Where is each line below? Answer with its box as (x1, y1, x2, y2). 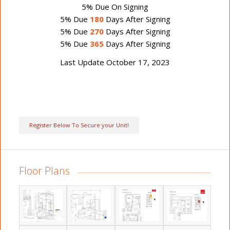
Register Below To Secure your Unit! (29, 121, 129, 129)
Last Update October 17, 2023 (60, 57, 170, 68)
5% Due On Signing (82, 1, 148, 12)
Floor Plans (18, 164, 70, 178)
